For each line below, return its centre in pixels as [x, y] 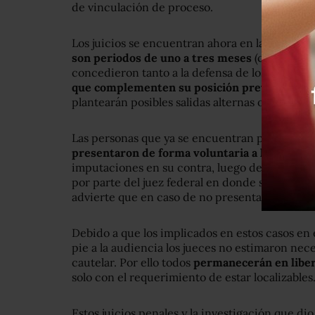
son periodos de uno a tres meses [162, 58]
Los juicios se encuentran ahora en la [169, 43]
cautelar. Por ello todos [133, 263]
